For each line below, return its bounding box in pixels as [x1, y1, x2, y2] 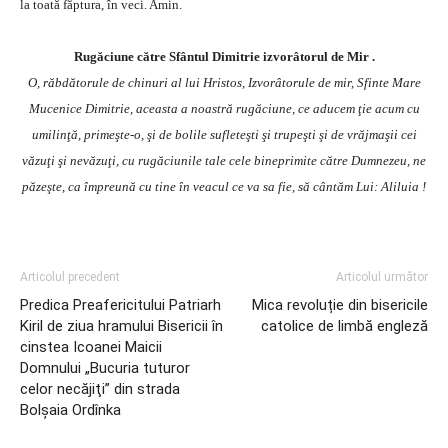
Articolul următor [336, 270, 428, 285]
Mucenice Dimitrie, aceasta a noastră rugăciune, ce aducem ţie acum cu [28, 101, 420, 117]
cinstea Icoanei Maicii [20, 338, 162, 357]
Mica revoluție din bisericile [252, 296, 428, 315]
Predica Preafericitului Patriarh [20, 296, 221, 315]
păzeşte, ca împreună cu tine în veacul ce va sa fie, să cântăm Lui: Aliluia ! [22, 179, 426, 195]
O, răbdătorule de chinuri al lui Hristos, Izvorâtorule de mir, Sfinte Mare [27, 75, 421, 91]
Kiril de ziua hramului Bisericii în [20, 317, 223, 336]
